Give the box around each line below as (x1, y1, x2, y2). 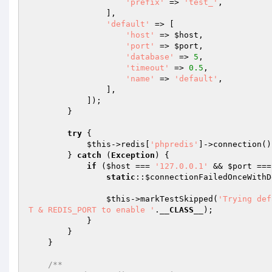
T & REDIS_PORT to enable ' (29, 205, 155, 214)
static (106, 172, 135, 182)
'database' (126, 52, 174, 61)
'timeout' (126, 63, 169, 72)
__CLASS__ (160, 205, 203, 214)
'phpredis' (150, 140, 199, 149)
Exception (111, 151, 155, 160)
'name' (126, 74, 155, 83)
